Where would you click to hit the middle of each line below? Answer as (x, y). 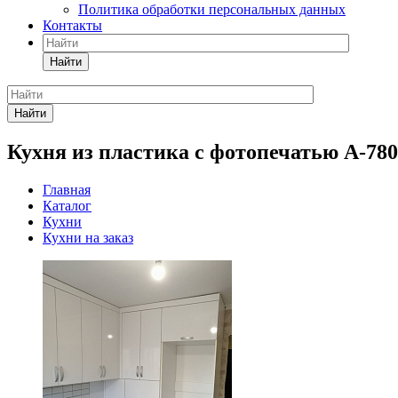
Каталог (67, 205)
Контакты (72, 25)
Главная (67, 189)
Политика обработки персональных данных (212, 9)
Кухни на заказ (88, 237)
